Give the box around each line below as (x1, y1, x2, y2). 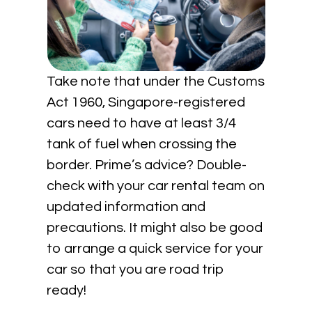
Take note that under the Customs (47, 75, 265, 88)
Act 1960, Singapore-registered (47, 95, 246, 109)
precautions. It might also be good (47, 221, 263, 235)
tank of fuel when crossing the (47, 137, 237, 151)
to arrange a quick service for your (47, 242, 264, 256)
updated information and (47, 200, 206, 214)
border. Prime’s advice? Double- (47, 158, 247, 172)
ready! (47, 283, 87, 297)
